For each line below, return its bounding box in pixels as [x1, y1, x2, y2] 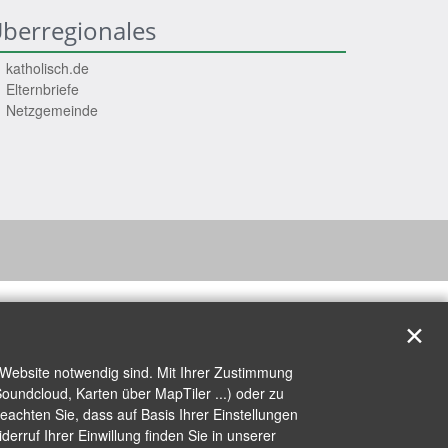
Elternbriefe [6, 78, 79, 99]
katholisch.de [6, 57, 89, 78]
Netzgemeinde [6, 99, 98, 120]
